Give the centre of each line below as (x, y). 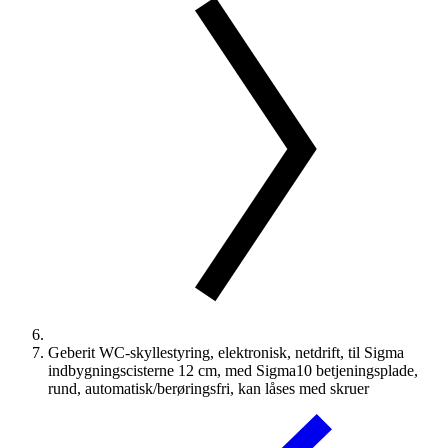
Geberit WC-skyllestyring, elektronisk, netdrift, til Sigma (226, 352)
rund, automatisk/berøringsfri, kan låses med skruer (208, 388)
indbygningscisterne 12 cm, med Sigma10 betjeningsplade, (233, 370)
